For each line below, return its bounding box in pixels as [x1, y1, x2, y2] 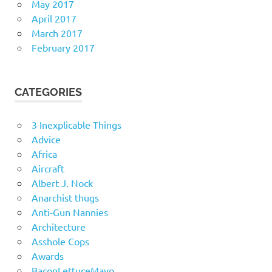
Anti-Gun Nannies [31, 206, 108, 219]
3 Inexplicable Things [31, 118, 121, 131]
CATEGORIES [15, 86, 82, 99]
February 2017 [31, 41, 95, 54]
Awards [31, 250, 64, 262]
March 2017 [31, 27, 83, 39]
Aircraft [31, 162, 64, 175]
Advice [31, 133, 61, 146]
